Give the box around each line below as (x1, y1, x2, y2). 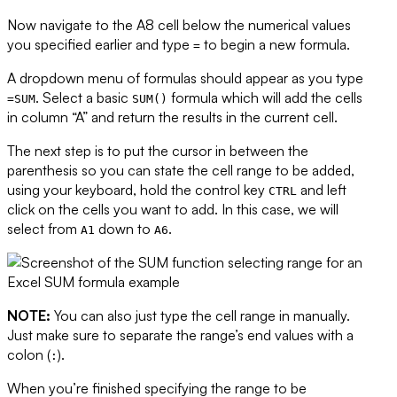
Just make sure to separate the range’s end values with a (7, 326, 354, 345)
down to (95, 220, 154, 238)
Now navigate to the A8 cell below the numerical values (7, 16, 351, 35)
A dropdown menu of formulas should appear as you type (7, 69, 363, 88)
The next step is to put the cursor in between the (7, 142, 308, 160)
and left (297, 181, 346, 199)
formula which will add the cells (167, 89, 362, 107)
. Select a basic (35, 89, 132, 107)
